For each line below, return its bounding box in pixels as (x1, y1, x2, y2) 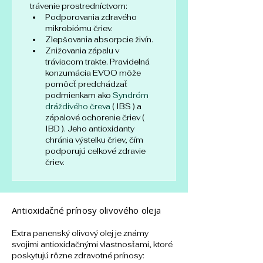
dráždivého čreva (45, 102, 110, 112)
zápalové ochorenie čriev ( (45, 113, 146, 123)
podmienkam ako (45, 90, 111, 100)
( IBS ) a (110, 102, 143, 112)
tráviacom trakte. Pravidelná (45, 57, 151, 67)
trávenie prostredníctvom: (30, 1, 129, 11)
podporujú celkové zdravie (45, 146, 147, 156)
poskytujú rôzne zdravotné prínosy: (12, 251, 146, 261)
